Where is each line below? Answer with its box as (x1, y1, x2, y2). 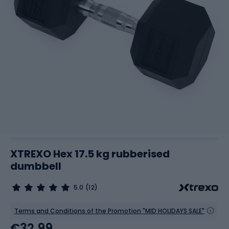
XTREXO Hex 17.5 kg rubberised (10, 147, 170, 161)
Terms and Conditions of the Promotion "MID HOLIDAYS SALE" (14, 207, 204, 215)
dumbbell (10, 159, 61, 173)
